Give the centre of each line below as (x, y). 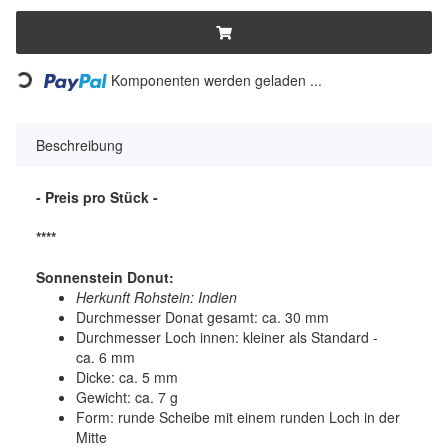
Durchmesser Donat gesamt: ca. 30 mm (202, 316)
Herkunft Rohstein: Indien (156, 296)
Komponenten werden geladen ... (217, 80)
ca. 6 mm (105, 356)
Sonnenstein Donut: (105, 276)
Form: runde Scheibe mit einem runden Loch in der (238, 416)
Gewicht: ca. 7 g (127, 396)
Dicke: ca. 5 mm (127, 376)
